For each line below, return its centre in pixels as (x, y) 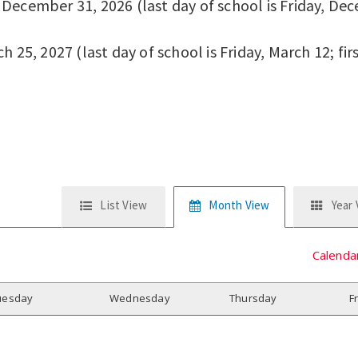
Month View (239, 205)
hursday (256, 298)
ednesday (145, 298)
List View (124, 205)
